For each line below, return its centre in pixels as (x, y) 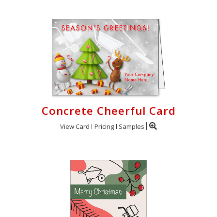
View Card (75, 126)
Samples (132, 126)
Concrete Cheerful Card (108, 111)
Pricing (104, 126)
